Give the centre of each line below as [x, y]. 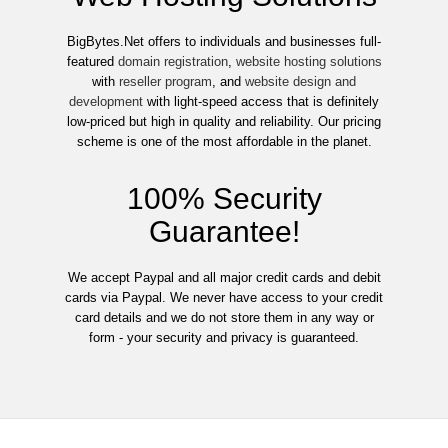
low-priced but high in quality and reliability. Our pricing [224, 122]
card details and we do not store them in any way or [224, 318]
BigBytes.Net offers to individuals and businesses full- [224, 42]
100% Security [224, 199]
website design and [300, 82]
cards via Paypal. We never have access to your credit [224, 298]
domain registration [172, 62]
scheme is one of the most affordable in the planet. [224, 142]
